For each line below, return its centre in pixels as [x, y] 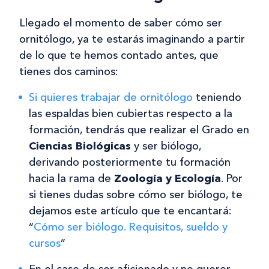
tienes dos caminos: [69, 72]
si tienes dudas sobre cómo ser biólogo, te [136, 195]
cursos [45, 243]
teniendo [217, 98]
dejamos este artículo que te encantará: [130, 211]
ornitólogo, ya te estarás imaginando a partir [132, 39]
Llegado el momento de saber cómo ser [121, 23]
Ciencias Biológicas [80, 146]
